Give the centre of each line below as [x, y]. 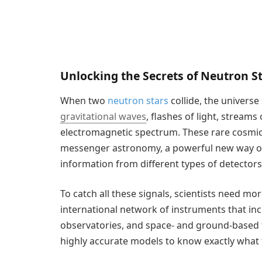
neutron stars [138, 100]
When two [84, 100]
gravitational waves [103, 116]
